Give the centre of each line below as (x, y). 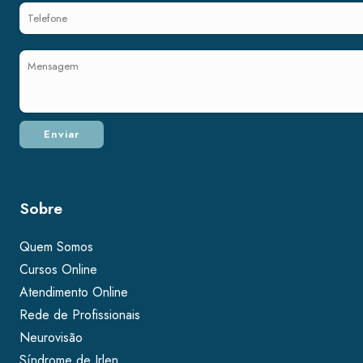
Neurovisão (53, 338)
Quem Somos (58, 247)
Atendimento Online (74, 293)
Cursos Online (58, 270)
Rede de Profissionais (80, 315)
